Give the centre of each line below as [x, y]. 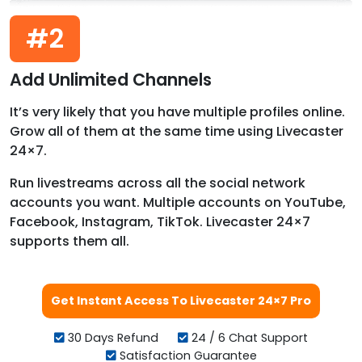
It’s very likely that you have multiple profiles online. [177, 112]
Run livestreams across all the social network [158, 183]
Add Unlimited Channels [111, 80]
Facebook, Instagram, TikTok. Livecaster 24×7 [160, 222]
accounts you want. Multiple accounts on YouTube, [178, 203]
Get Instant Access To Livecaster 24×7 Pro [181, 301]
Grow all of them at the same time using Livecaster [177, 132]
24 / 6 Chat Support [248, 338]
